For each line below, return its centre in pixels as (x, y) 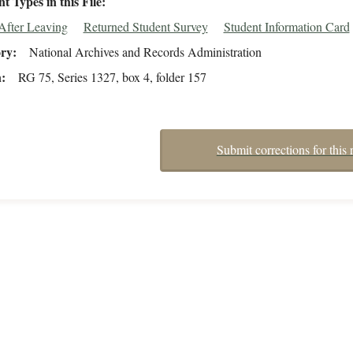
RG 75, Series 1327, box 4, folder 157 (112, 77)
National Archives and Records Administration (145, 52)
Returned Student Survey (145, 27)
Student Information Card (286, 27)
